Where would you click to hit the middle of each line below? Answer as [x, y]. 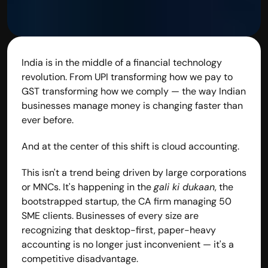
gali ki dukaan [184, 187]
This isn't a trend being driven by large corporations [134, 172]
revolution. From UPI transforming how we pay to [127, 77]
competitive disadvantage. [80, 258]
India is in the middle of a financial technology [122, 62]
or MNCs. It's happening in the [88, 187]
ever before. [48, 120]
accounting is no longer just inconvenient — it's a [128, 244]
